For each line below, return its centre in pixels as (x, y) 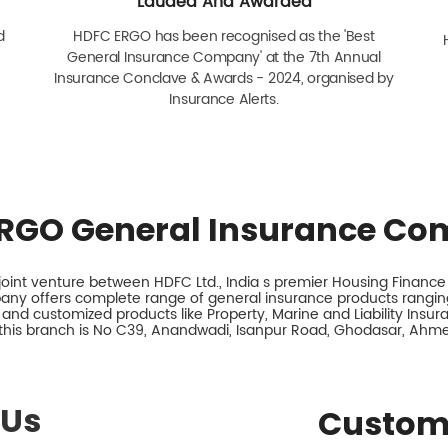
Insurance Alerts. (224, 99)
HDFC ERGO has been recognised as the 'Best (224, 36)
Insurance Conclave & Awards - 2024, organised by (224, 78)
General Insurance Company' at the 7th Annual (224, 57)
